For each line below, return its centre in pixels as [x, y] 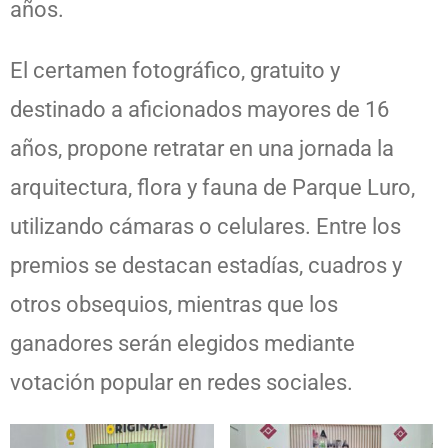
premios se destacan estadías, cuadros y [206, 265]
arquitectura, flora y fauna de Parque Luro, [212, 187]
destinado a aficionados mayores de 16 [199, 109]
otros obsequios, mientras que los [174, 304]
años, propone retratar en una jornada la [202, 148]
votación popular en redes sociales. [181, 382]
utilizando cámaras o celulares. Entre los [205, 226]
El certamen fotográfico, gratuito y [175, 70]
